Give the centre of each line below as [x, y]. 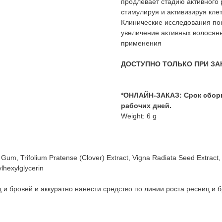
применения [141, 43]
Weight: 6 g [139, 116]
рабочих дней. [146, 106]
